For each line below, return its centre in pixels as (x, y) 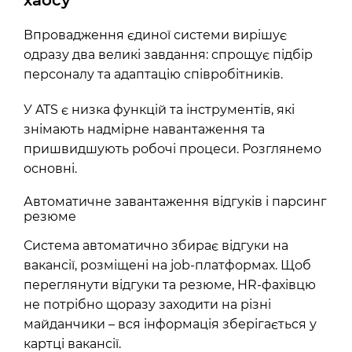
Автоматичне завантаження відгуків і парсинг (175, 202)
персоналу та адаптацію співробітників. (153, 74)
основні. (50, 169)
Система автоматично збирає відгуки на (156, 246)
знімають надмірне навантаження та (144, 129)
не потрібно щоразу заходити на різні (147, 304)
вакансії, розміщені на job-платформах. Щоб (167, 265)
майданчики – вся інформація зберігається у (170, 324)
